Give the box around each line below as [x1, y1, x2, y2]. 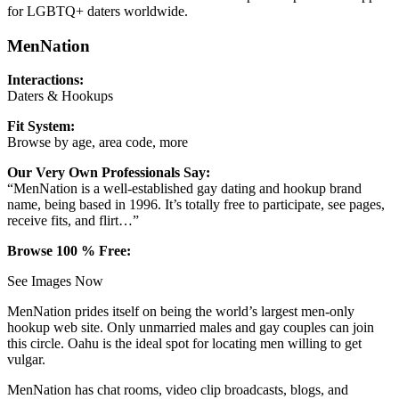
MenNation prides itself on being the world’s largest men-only [7, 304, 354, 320]
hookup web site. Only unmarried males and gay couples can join [7, 320, 374, 336]
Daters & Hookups [7, 88, 113, 104]
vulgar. [7, 352, 45, 368]
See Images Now [7, 273, 103, 289]
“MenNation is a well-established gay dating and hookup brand [7, 181, 362, 197]
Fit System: [7, 118, 75, 134]
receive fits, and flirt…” [7, 213, 139, 229]
